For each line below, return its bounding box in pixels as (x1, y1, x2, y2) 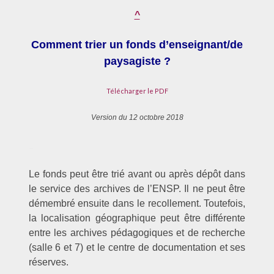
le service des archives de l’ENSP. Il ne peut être (28, 183, 246, 194)
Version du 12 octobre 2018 (91, 113, 183, 122)
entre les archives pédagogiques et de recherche (28, 228, 246, 239)
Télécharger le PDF (106, 86, 168, 95)
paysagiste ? (103, 55, 171, 68)
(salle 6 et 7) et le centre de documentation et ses (28, 242, 246, 253)
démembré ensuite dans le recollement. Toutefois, (28, 198, 246, 209)
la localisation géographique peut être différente (28, 213, 246, 224)
